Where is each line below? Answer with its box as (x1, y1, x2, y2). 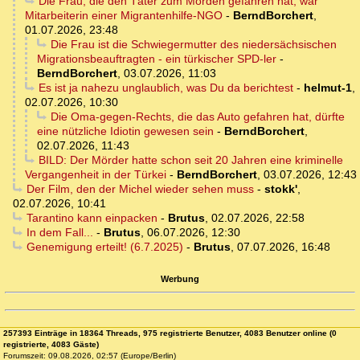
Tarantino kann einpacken (26, 211, 157, 225)
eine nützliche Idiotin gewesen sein (37, 125, 214, 138)
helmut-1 (303, 81, 352, 95)
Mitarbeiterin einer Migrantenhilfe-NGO (25, 9, 223, 22)
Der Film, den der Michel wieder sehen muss (26, 182, 254, 196)
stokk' (264, 182, 297, 196)
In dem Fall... (26, 226, 93, 239)
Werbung (161, 273, 199, 284)
